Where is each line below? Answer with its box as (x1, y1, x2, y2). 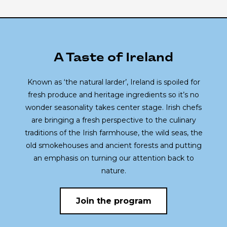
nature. (101, 166, 126, 176)
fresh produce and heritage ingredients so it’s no (28, 90, 199, 100)
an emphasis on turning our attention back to (33, 154, 194, 163)
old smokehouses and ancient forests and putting (25, 141, 202, 150)
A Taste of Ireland (54, 51, 173, 66)
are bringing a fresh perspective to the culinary (31, 116, 196, 125)
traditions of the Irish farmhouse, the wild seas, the (24, 128, 203, 138)
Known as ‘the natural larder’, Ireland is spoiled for (27, 78, 200, 87)
